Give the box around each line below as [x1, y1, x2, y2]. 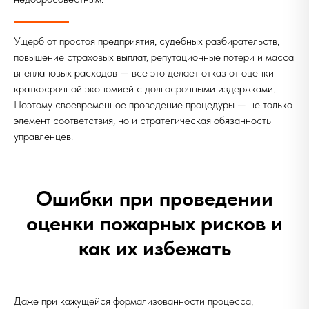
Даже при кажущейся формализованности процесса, [14, 295, 253, 308]
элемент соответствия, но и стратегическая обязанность [14, 114, 271, 127]
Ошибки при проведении [36, 186, 273, 210]
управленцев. [14, 130, 73, 143]
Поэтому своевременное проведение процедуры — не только [14, 98, 292, 111]
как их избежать [78, 235, 231, 260]
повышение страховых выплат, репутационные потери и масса [14, 50, 294, 63]
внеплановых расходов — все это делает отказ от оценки [14, 66, 274, 79]
